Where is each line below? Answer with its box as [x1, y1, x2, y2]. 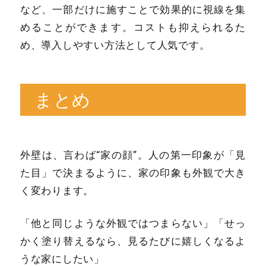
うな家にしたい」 [20, 252, 104, 265]
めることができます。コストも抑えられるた [20, 21, 246, 34]
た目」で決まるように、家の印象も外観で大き [20, 166, 246, 179]
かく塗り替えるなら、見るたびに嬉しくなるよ [20, 235, 246, 247]
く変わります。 [20, 184, 94, 197]
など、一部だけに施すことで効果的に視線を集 [20, 4, 246, 16]
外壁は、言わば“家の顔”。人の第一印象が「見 [20, 148, 246, 161]
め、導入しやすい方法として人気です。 [20, 39, 210, 52]
